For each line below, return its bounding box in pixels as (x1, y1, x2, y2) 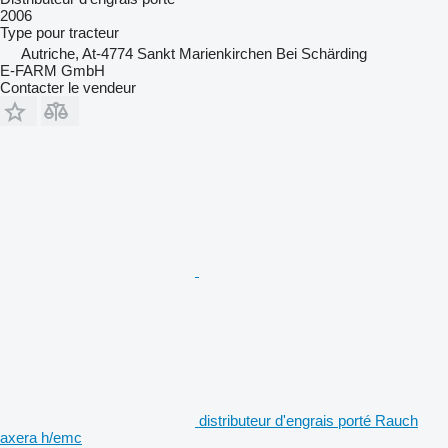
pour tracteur (36, 23, 119, 41)
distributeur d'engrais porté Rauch (199, 411, 418, 429)
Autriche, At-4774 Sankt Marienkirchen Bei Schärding (21, 44, 367, 62)
